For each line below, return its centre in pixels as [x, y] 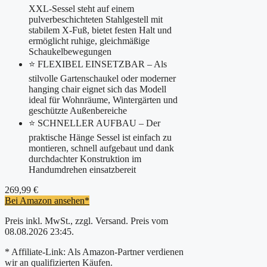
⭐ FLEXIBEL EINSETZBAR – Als [98, 64]
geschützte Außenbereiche [78, 110]
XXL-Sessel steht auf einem [81, 8]
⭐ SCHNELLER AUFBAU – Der [94, 123]
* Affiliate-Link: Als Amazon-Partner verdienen [94, 252]
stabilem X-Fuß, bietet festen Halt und [100, 30]
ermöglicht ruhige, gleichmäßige [89, 41]
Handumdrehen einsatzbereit [82, 169]
